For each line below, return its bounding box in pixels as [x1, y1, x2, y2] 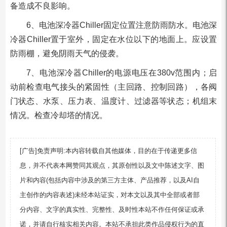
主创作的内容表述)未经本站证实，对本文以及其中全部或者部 [20, 191, 200, 199]
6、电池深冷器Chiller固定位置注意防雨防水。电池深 [26, 21, 217, 29]
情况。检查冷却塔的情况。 [10, 111, 107, 120]
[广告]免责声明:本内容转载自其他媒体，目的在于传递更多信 [20, 147, 198, 155]
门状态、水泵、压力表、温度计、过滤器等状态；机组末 [10, 97, 217, 105]
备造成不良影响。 [10, 2, 75, 10]
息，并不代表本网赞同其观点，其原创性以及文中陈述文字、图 [20, 162, 205, 169]
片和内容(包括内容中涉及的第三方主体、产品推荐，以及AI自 [20, 176, 200, 184]
